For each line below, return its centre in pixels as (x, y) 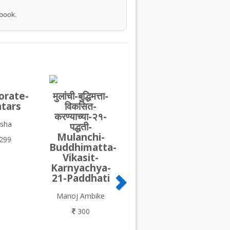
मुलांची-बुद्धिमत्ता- (81, 96)
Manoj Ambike (81, 196)
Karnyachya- (81, 168)
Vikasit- (81, 158)
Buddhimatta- (83, 148)
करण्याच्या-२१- (81, 117)
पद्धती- (81, 127)
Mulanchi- (81, 137)
